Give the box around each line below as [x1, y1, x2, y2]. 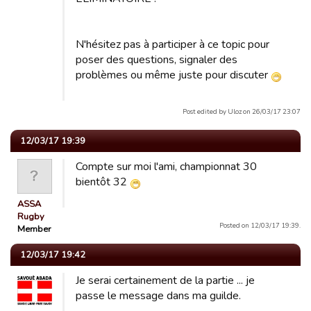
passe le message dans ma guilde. [76, 288, 241, 304]
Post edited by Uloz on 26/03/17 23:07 [183, 107, 301, 117]
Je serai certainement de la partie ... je [76, 273, 255, 289]
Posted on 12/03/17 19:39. [219, 221, 301, 230]
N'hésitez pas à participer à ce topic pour [76, 37, 269, 53]
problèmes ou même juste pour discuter [76, 67, 271, 83]
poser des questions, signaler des [76, 52, 237, 68]
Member [17, 223, 51, 236]
